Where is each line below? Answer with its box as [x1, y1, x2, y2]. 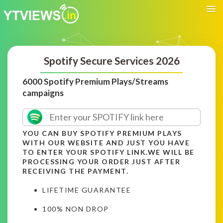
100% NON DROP [42, 204, 109, 213]
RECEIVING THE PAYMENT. [22, 166, 128, 175]
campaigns [22, 87, 64, 98]
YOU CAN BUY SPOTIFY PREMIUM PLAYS [22, 128, 182, 137]
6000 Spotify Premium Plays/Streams [22, 76, 168, 87]
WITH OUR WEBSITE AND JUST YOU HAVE [22, 138, 190, 147]
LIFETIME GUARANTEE [42, 185, 131, 194]
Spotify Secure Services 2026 [43, 54, 180, 67]
